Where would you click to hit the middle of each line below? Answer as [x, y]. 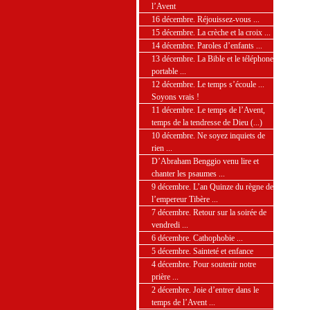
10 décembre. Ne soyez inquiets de [208, 136]
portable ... [169, 71]
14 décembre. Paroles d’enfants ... [207, 46]
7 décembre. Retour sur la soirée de [209, 212]
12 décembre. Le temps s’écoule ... [208, 84]
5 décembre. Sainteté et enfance [202, 251]
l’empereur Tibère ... [185, 199]
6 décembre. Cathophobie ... [197, 238]
